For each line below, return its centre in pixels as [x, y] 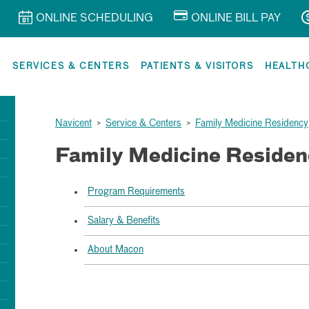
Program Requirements [136, 192]
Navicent [73, 123]
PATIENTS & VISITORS [197, 67]
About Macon [116, 250]
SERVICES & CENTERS [71, 67]
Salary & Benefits [124, 221]
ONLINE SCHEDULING [94, 19]
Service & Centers [143, 123]
